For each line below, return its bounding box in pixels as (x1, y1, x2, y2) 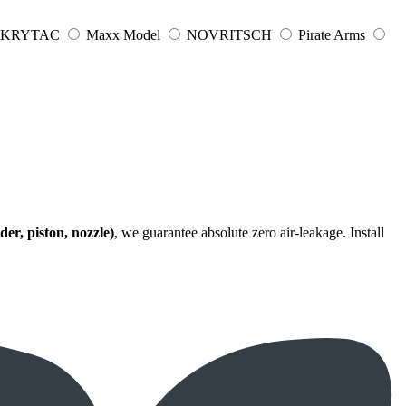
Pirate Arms (295, 27, 369, 43)
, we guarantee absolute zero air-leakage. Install (114, 225, 384, 241)
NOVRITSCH (183, 27, 275, 43)
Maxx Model (82, 27, 164, 43)
